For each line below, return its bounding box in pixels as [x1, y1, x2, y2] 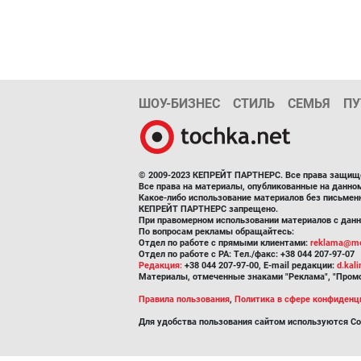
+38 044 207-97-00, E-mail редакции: [182, 260, 337, 271]
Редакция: [139, 260, 182, 271]
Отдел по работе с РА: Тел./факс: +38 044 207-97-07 [139, 249, 355, 259]
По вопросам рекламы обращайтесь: [139, 226, 294, 237]
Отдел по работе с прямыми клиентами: [139, 238, 310, 248]
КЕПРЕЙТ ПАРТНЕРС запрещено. [139, 204, 278, 214]
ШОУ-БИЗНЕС [139, 96, 220, 111]
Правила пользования [139, 294, 230, 305]
